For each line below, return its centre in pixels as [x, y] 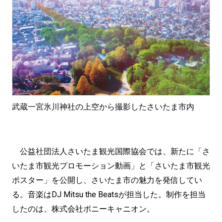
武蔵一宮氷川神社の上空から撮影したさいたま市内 [103, 107]
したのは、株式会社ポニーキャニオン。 [83, 209]
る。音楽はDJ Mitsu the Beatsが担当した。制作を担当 [109, 195]
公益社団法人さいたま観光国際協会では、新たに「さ [111, 152]
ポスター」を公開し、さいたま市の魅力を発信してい [107, 180]
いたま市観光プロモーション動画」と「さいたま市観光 [111, 166]
